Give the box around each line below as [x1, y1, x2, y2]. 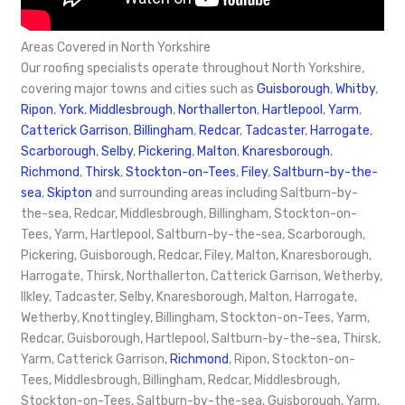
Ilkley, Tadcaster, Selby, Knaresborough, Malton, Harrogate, [21, 288, 357, 305]
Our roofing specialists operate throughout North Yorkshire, [21, 60, 364, 76]
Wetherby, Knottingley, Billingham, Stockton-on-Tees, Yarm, [21, 309, 370, 325]
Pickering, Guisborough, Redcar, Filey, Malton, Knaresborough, [21, 247, 372, 263]
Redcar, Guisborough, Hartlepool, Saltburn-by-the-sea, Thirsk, [21, 330, 381, 346]
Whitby [335, 80, 375, 97]
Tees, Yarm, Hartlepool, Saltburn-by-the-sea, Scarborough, [21, 226, 365, 242]
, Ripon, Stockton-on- [229, 351, 355, 367]
